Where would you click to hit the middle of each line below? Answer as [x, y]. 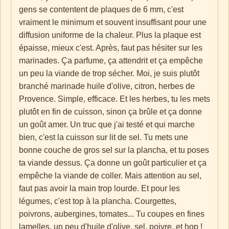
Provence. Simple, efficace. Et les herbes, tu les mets [114, 99]
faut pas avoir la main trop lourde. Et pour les [99, 188]
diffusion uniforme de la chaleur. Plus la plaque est [110, 35]
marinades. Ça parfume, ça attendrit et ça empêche [111, 61]
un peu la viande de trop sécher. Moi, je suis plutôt [109, 73]
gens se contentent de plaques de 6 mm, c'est [101, 9]
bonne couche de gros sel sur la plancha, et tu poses [114, 150]
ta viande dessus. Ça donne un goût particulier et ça [113, 163]
